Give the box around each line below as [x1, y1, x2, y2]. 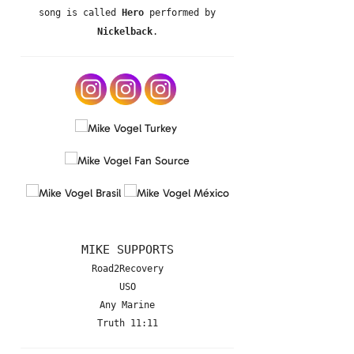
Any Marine [100, 299, 155, 311]
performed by [149, 7, 216, 18]
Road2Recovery [91, 263, 164, 274]
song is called [39, 7, 122, 18]
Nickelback [96, 26, 153, 37]
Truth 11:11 [96, 318, 158, 329]
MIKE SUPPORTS [81, 243, 174, 256]
